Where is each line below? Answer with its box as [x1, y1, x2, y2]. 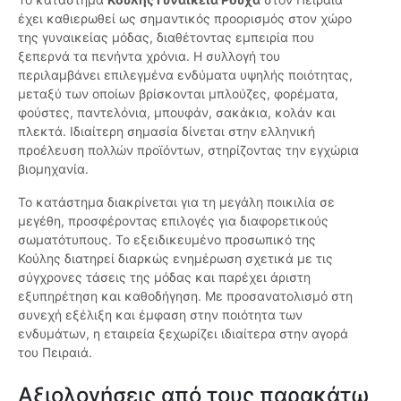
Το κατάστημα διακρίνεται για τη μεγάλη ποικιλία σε [18, 194, 335, 210]
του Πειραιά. [18, 345, 92, 361]
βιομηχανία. [18, 161, 89, 177]
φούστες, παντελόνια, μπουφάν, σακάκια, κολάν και [18, 105, 336, 121]
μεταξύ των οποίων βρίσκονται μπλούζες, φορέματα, [18, 86, 338, 102]
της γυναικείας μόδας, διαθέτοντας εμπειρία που [18, 30, 314, 46]
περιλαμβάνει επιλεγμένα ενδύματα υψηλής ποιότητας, [18, 67, 353, 83]
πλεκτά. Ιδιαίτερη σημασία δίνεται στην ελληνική [18, 124, 315, 140]
